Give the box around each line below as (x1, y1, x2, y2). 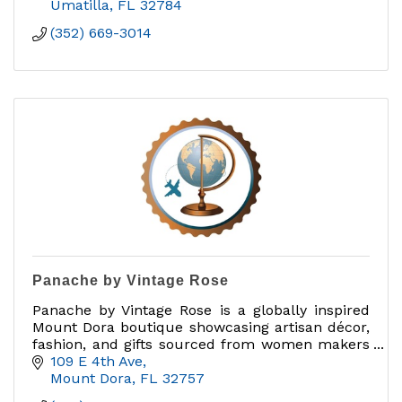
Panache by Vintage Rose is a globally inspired (32, 301, 370, 319)
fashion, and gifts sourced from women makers (32, 335, 370, 353)
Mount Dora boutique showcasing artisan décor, (32, 318, 370, 336)
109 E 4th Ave (50, 353, 143, 371)
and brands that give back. (32, 352, 216, 370)
